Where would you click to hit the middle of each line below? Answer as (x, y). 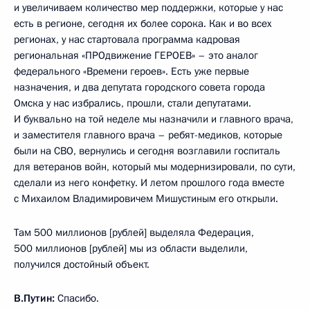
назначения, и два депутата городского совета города (139, 87)
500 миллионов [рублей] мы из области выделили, (131, 248)
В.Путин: (34, 298)
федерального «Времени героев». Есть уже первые (131, 71)
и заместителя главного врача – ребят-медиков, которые (148, 135)
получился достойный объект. (82, 264)
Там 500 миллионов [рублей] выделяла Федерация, (134, 232)
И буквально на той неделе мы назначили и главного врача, (154, 119)
